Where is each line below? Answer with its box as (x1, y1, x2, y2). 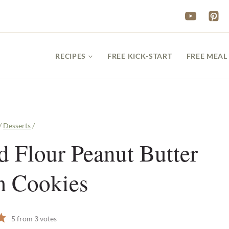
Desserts (3, 121, 31, 130)
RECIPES (55, 51, 86, 60)
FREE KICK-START (107, 51, 172, 60)
